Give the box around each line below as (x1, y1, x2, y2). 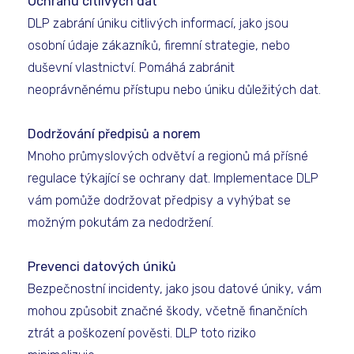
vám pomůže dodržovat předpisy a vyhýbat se (28, 193, 291, 208)
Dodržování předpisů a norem (28, 126, 201, 141)
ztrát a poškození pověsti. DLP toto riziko (28, 326, 256, 341)
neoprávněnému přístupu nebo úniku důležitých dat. (28, 82, 324, 97)
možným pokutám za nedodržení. (28, 215, 213, 230)
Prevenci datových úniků (28, 259, 176, 274)
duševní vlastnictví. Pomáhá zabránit (28, 60, 235, 75)
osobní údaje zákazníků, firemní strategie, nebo (28, 38, 290, 53)
